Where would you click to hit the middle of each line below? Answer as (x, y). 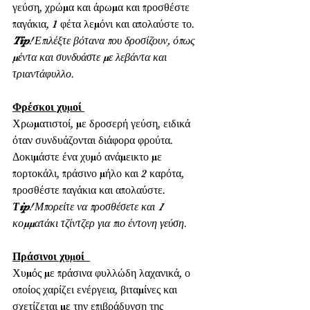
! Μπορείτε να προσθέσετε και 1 (98, 207)
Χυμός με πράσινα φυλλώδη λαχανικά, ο (103, 273)
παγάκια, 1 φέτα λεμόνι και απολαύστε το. (106, 24)
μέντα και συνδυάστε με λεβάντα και (91, 57)
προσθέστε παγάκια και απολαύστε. (92, 190)
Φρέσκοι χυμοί (48, 107)
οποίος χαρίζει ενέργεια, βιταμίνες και (96, 290)
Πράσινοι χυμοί (51, 256)
